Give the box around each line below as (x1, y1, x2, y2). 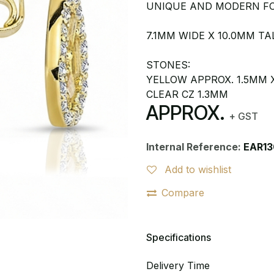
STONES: (146, 59, 190, 71)
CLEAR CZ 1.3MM (146, 88, 228, 100)
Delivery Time (146, 259, 210, 272)
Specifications (146, 231, 211, 243)
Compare (161, 187, 204, 199)
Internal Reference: (146, 141, 243, 153)
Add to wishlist (165, 163, 231, 176)
